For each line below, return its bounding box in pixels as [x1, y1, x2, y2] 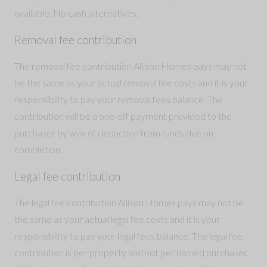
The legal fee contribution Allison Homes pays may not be [14, 196, 244, 208]
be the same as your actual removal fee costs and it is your [14, 76, 248, 88]
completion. [14, 143, 62, 155]
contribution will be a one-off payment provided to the [14, 110, 232, 122]
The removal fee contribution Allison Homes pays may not [14, 60, 247, 72]
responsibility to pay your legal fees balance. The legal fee [14, 229, 243, 241]
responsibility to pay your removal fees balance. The [14, 93, 223, 105]
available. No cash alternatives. [14, 7, 138, 19]
